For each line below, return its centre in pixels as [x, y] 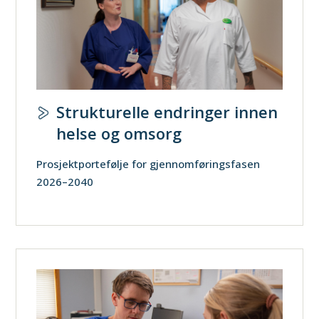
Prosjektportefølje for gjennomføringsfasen [148, 164]
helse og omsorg [119, 134]
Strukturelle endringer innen [167, 112]
